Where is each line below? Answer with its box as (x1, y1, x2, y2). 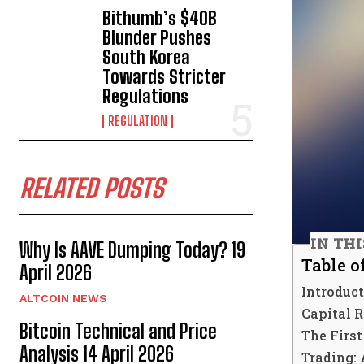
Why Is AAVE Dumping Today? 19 (19, 238, 245, 262)
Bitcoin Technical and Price (19, 319, 217, 344)
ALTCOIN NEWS (19, 292, 107, 305)
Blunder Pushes (102, 27, 212, 50)
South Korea (102, 46, 191, 69)
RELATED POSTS (19, 173, 163, 205)
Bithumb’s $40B (102, 7, 218, 30)
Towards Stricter (102, 66, 227, 89)
